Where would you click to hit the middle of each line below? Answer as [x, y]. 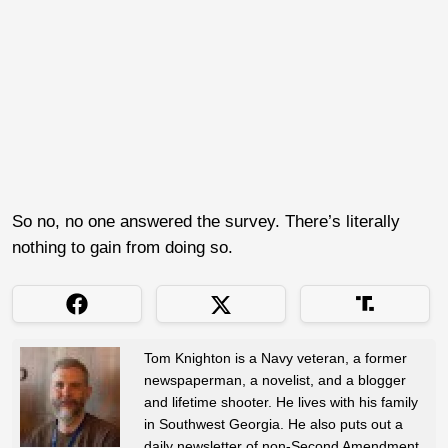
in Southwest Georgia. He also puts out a [273, 423]
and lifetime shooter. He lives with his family [281, 401]
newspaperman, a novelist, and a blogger [275, 379]
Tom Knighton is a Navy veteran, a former [275, 357]
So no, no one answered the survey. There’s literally [206, 221]
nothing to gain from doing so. [122, 247]
